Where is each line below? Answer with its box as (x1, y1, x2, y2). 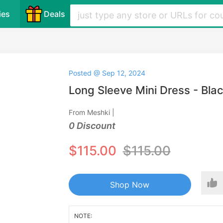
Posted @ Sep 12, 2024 (68, 69, 145, 77)
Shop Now (110, 180, 150, 190)
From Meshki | (68, 108, 114, 116)
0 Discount (68, 120, 115, 131)
